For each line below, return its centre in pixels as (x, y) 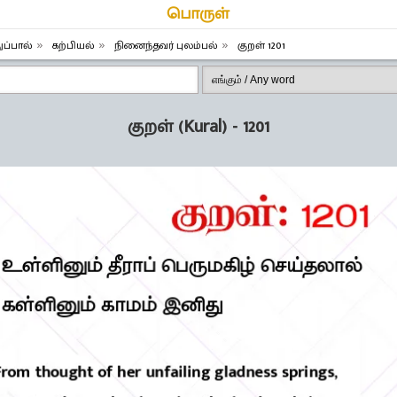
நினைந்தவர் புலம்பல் (166, 45)
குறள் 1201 (261, 45)
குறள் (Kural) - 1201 (198, 127)
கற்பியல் (74, 45)
